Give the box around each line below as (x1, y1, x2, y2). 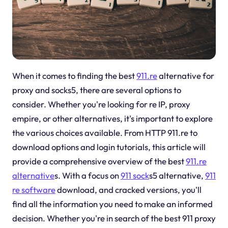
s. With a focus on (54, 169, 121, 181)
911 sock (120, 169, 149, 181)
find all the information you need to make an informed (12, 198, 213, 209)
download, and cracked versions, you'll (55, 184, 202, 195)
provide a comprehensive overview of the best (12, 155, 186, 166)
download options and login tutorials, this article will (12, 141, 206, 152)
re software (12, 184, 55, 195)
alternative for (157, 70, 214, 81)
